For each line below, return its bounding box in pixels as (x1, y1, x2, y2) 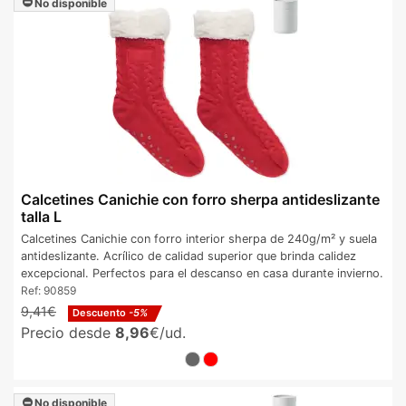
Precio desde (21, 323, 115, 342)
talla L (21, 208, 62, 227)
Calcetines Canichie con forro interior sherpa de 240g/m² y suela (21, 231, 377, 246)
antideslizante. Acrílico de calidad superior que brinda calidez (21, 248, 356, 263)
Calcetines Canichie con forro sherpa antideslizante (21, 190, 380, 209)
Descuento (72, 305, 129, 319)
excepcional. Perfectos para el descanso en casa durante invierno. (21, 266, 383, 280)
